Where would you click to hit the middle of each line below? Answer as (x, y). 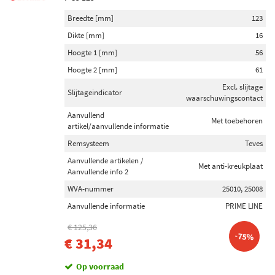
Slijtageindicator (95, 92)
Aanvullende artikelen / (106, 161)
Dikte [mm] (86, 35)
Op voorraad (100, 266)
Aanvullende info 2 (98, 172)
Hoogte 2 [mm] (92, 70)
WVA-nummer (91, 189)
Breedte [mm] (91, 18)
